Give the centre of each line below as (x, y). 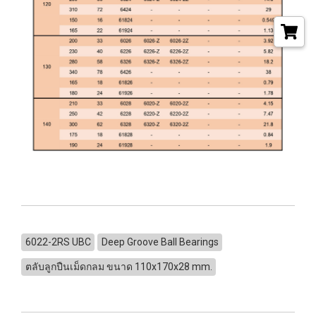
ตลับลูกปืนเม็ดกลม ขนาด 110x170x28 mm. (119, 267)
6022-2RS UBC (58, 242)
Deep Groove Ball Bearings (160, 242)
